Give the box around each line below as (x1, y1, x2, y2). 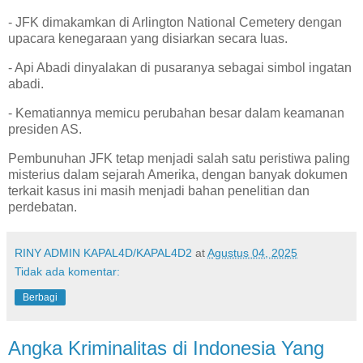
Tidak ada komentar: (15, 264, 120, 278)
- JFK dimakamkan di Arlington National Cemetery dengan (8, 15, 342, 30)
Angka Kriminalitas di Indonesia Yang (8, 336, 324, 359)
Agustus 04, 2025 (207, 246, 297, 259)
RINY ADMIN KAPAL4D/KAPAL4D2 (15, 246, 192, 259)
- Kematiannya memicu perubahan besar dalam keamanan (8, 105, 344, 120)
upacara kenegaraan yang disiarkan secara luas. (8, 32, 294, 46)
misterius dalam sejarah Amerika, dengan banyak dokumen (8, 167, 348, 181)
